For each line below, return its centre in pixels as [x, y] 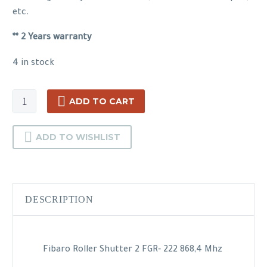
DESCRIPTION [59, 200]
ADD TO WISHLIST [78, 137]
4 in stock [33, 63]
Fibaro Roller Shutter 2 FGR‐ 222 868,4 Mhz [133, 250]
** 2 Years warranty [52, 38]
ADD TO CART [102, 101]
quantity [30, 141]
